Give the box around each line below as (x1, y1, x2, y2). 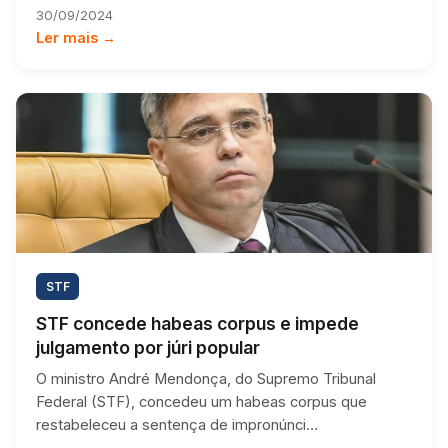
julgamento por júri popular (36, 336, 260, 358)
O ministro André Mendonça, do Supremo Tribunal (36, 369, 376, 388)
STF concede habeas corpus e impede (36, 312, 359, 334)
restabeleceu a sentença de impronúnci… (36, 415, 318, 434)
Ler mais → (36, 28, 116, 46)
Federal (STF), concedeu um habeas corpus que (36, 392, 367, 411)
